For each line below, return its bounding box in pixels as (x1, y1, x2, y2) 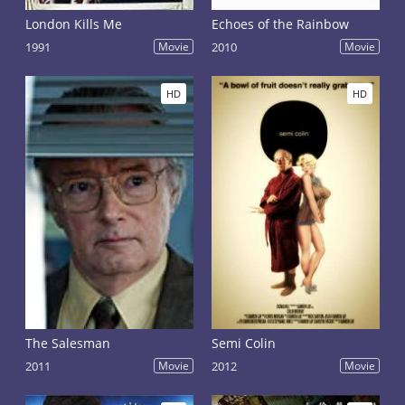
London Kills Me (25, 15, 123, 33)
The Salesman (25, 334, 111, 352)
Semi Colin (212, 334, 277, 352)
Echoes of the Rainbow (212, 15, 350, 33)
